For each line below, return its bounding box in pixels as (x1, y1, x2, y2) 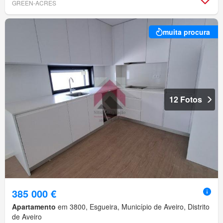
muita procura (163, 27, 210, 37)
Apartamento (12, 202, 56, 212)
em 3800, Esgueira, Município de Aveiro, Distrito (56, 202, 210, 212)
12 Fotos (169, 94, 202, 106)
